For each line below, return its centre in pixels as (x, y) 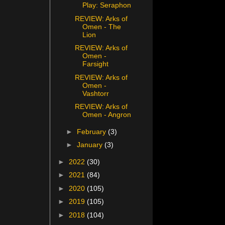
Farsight (96, 64)
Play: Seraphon (107, 5)
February (93, 131)
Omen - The (102, 26)
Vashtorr (96, 93)
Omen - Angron (107, 115)
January (91, 145)
